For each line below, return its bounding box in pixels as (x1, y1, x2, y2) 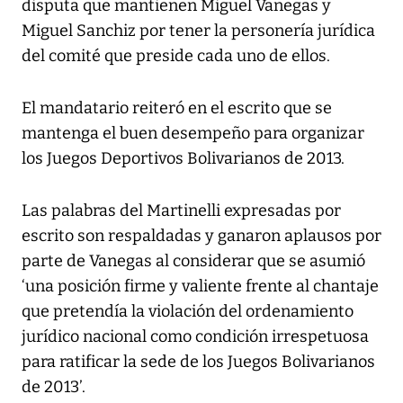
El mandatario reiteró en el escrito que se (22, 98, 332, 119)
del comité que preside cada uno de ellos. (22, 46, 330, 67)
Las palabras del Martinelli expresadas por (22, 201, 341, 221)
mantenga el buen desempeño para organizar (22, 123, 364, 144)
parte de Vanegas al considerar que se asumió (22, 251, 365, 272)
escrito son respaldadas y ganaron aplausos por (22, 226, 381, 246)
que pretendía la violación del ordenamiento (22, 301, 354, 322)
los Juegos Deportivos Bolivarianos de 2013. (22, 148, 345, 169)
